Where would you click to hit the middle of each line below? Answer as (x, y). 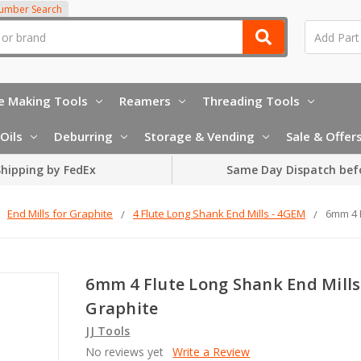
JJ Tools (108, 330)
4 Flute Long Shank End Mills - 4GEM (219, 213)
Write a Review (212, 351)
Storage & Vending (199, 136)
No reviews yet (125, 351)
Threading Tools (251, 100)
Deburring (83, 136)
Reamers (145, 100)
